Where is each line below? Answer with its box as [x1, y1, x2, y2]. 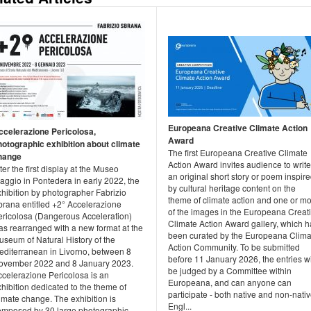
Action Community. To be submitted [168, 240, 300, 253]
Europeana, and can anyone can [168, 276, 292, 288]
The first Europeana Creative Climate [168, 146, 308, 158]
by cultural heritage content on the [168, 181, 296, 194]
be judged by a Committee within [168, 264, 292, 276]
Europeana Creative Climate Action [168, 121, 308, 134]
